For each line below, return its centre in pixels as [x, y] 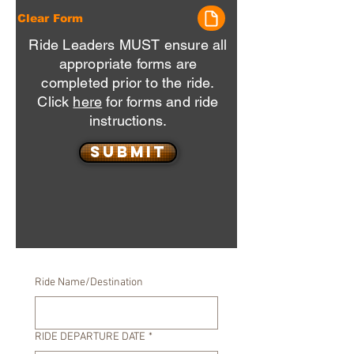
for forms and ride [160, 102]
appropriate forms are [128, 64]
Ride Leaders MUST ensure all [128, 45]
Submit [128, 152]
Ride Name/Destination [89, 282]
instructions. [128, 121]
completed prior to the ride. [128, 83]
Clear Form [50, 18]
